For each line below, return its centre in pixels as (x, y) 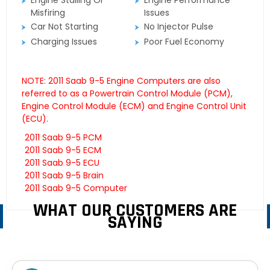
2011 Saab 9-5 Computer (76, 188)
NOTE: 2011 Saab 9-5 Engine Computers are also (121, 81)
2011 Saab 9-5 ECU (62, 163)
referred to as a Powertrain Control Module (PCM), (127, 94)
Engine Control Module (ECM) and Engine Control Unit (134, 106)
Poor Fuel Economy (184, 42)
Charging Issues (64, 42)
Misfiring (48, 13)
